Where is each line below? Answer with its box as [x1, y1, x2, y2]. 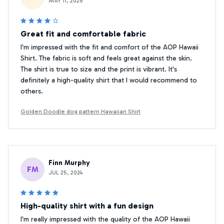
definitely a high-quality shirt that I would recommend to [20, 75, 197, 84]
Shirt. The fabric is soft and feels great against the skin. [20, 53, 192, 62]
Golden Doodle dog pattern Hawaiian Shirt [20, 107, 140, 115]
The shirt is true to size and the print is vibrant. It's [20, 64, 177, 73]
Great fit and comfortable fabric [20, 28, 146, 38]
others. [20, 86, 43, 95]
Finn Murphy [48, 158, 90, 167]
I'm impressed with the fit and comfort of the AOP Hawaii [20, 42, 198, 51]
